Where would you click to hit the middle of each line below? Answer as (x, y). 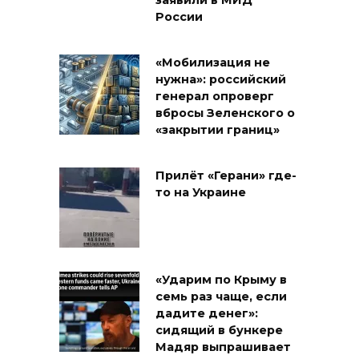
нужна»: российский (221, 80)
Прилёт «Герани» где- (226, 175)
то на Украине (201, 192)
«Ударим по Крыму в (221, 279)
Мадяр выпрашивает (223, 347)
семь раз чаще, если (221, 296)
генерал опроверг (215, 97)
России (179, 17)
